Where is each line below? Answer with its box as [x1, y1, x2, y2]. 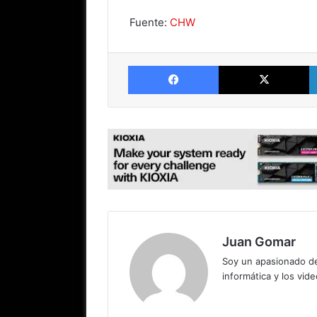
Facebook [218, 59, 261, 71]
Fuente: [129, 15, 170, 29]
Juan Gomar [222, 234, 296, 249]
